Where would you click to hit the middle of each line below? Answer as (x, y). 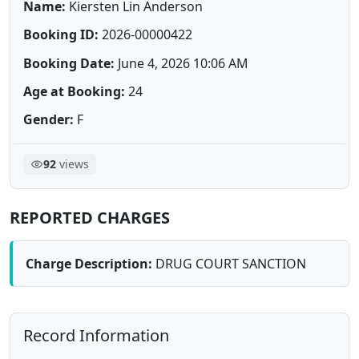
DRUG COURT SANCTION (229, 263)
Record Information (96, 335)
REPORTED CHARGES (90, 217)
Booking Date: (69, 63)
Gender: (48, 120)
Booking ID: (61, 35)
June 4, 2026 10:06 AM (182, 63)
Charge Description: (89, 263)
